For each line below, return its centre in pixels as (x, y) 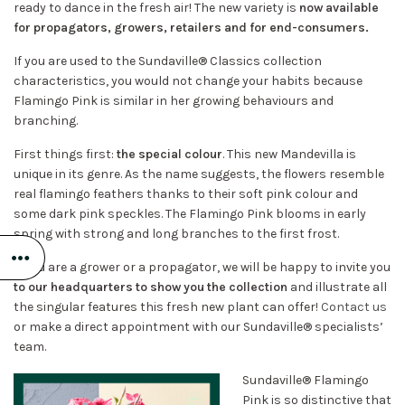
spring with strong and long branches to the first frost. (176, 234)
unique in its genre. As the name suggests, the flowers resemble (199, 174)
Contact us (354, 307)
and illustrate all (337, 287)
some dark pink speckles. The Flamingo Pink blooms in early (190, 214)
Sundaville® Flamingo (306, 380)
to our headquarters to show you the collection (151, 287)
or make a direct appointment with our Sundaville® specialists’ (198, 327)
